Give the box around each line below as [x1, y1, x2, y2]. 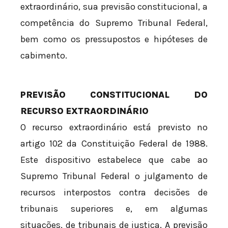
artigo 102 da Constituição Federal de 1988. [20, 138, 208, 150]
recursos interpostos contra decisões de [20, 187, 208, 198]
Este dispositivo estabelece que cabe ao [20, 154, 208, 166]
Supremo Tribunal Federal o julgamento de [20, 170, 208, 182]
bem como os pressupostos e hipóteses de [20, 34, 208, 45]
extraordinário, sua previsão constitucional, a [20, 1, 208, 13]
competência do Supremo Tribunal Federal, [20, 17, 208, 29]
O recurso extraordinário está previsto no [20, 122, 208, 133]
